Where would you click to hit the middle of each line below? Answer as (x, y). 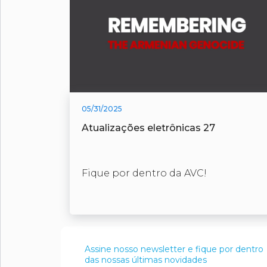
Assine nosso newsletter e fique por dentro (174, 249)
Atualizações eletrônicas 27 (148, 128)
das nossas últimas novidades (146, 260)
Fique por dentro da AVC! (144, 173)
